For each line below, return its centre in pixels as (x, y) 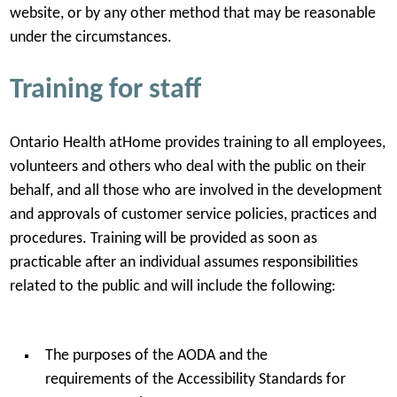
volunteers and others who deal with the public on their (187, 167)
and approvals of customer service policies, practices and (193, 215)
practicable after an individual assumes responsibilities (183, 263)
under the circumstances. (92, 38)
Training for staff (105, 90)
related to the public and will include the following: (174, 287)
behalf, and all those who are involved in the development (195, 191)
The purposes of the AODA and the (156, 355)
